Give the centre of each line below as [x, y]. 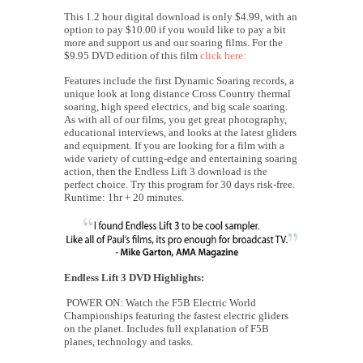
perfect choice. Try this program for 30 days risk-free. [179, 184]
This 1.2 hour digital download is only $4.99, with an [181, 16]
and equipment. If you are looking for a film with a [174, 145]
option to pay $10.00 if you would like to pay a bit [175, 29]
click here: [223, 55]
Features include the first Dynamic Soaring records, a [179, 80]
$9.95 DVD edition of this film [132, 55]
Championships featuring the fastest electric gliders [176, 315]
